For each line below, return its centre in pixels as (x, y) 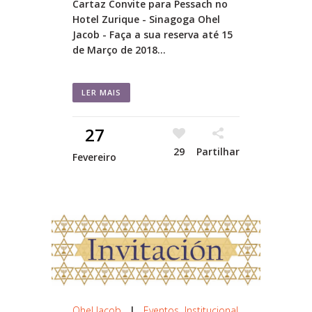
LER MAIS (101, 92)
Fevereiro (94, 157)
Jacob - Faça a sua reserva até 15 (153, 34)
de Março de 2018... (119, 49)
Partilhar (218, 151)
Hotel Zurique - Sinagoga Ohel (146, 19)
